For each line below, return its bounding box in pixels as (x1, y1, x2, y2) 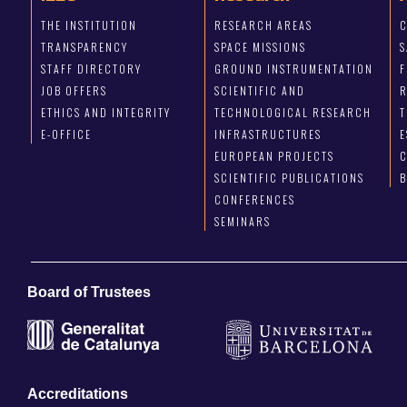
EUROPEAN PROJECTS (214, 148, 335, 164)
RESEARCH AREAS (214, 17, 313, 34)
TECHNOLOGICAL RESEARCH (214, 104, 372, 121)
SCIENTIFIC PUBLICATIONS (214, 170, 365, 186)
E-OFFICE (40, 126, 92, 143)
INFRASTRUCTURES (214, 126, 323, 143)
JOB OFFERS (40, 83, 107, 99)
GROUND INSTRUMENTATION (214, 61, 374, 77)
